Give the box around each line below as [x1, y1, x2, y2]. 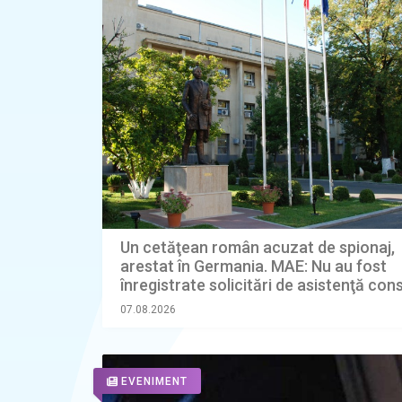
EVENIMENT [121, 375, 188, 389]
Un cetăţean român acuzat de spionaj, [120, 238, 395, 258]
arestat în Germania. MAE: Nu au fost [120, 257, 387, 276]
